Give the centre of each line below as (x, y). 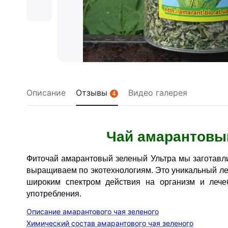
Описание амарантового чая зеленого (93, 211)
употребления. (54, 194)
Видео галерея (158, 93)
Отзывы (93, 93)
